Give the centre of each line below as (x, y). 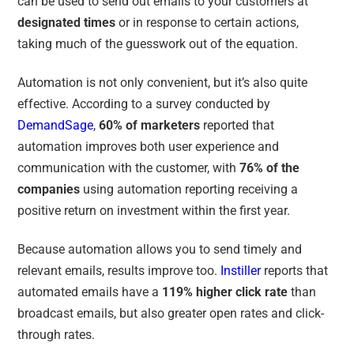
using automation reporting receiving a (189, 189)
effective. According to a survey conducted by (144, 104)
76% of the (270, 168)
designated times (67, 22)
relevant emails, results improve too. (119, 270)
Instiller (241, 270)
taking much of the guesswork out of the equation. (158, 43)
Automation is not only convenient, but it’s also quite (163, 82)
